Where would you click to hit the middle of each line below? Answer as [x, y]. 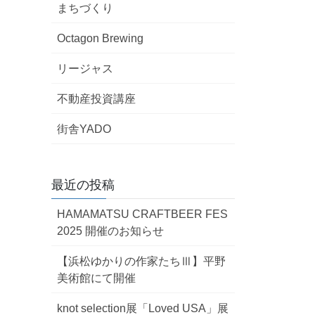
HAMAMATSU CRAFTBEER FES [142, 214]
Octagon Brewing [100, 38]
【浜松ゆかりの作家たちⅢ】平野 [141, 261]
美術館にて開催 [96, 278]
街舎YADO [84, 129]
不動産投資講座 [96, 99]
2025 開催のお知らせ [110, 231]
